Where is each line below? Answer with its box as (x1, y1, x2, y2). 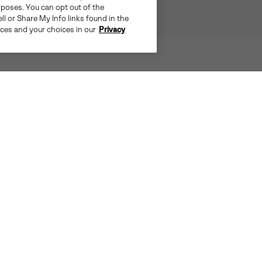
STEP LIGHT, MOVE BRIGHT (31, 123, 231, 138)
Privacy (99, 26, 125, 34)
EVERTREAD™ (105, 174, 157, 182)
